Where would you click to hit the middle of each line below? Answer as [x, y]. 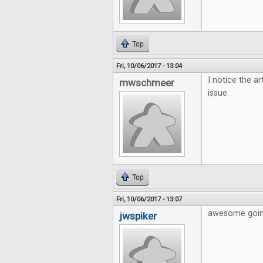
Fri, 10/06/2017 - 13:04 [149, 66]
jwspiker [138, 216]
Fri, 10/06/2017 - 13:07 [149, 199]
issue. [218, 93]
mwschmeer [147, 83]
